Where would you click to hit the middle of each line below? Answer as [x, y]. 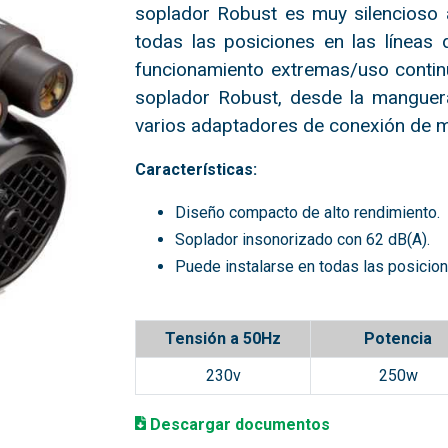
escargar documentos [245, 424]
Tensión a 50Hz [223, 338]
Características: [196, 169]
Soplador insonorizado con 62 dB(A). [303, 239]
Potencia [398, 338]
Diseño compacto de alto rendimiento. [308, 212]
